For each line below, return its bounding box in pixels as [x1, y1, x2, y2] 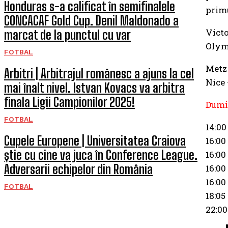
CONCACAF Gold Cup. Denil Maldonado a [4, 13, 179, 28]
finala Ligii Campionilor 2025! [4, 95, 135, 109]
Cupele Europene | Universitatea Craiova [4, 133, 186, 148]
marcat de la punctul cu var [4, 27, 131, 42]
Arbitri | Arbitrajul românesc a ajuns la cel [4, 66, 194, 81]
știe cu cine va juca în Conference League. [4, 148, 197, 162]
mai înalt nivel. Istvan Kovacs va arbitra [4, 80, 185, 95]
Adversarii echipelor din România [4, 162, 153, 177]
